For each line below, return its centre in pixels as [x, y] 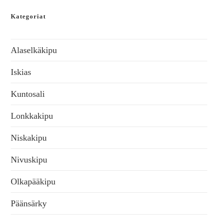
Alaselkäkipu [34, 50]
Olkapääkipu [33, 182]
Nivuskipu [29, 160]
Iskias [21, 72]
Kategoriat [28, 17]
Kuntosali [28, 94]
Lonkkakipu [32, 116]
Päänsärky [29, 204]
